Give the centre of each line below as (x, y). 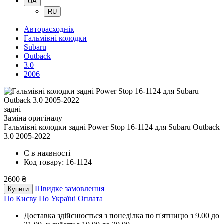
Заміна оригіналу (33, 118)
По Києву (20, 199)
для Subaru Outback (187, 127)
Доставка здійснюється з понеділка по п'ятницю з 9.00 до (122, 216)
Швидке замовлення (70, 189)
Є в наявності (47, 153)
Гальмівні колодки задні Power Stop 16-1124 (79, 127)
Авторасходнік (49, 29)
